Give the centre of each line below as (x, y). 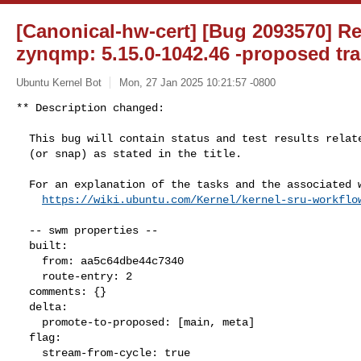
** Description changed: (90, 108)
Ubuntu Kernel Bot (59, 82)
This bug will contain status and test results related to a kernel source (23, 138)
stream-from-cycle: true (29, 353)
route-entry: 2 (29, 276)
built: (23, 245)
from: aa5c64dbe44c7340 (29, 261)
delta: (23, 307)
